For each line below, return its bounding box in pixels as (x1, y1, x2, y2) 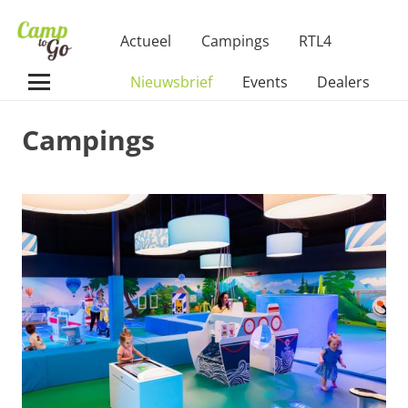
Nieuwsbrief (130, 72, 213, 92)
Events (241, 72, 288, 92)
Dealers (317, 72, 371, 92)
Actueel (120, 31, 172, 51)
